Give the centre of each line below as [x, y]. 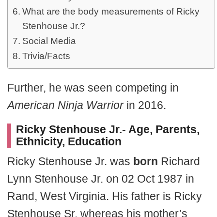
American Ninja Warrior [65, 105]
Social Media [49, 41]
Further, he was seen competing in [93, 88]
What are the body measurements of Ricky [111, 11]
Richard [179, 161]
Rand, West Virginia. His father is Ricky [105, 196]
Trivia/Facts [46, 56]
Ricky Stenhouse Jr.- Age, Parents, [108, 129]
